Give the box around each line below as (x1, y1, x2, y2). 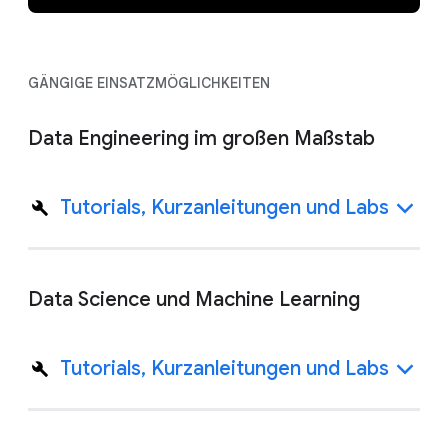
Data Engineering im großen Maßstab (28, 125, 375, 151)
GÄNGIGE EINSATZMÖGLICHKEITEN (28, 73, 270, 92)
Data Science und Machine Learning (28, 286, 360, 312)
